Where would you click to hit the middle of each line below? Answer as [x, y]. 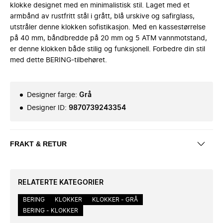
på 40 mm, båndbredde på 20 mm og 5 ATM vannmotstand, [109, 38]
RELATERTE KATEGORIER [61, 183]
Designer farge [51, 95]
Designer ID [46, 108]
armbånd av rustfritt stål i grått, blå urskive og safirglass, [102, 16]
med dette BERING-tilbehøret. [58, 60]
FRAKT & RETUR [38, 144]
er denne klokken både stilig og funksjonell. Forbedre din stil [108, 49]
